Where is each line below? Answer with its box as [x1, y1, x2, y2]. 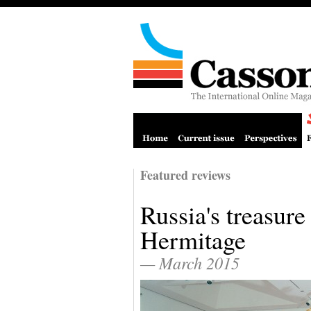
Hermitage [140, 223, 246, 256]
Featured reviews [140, 166, 230, 184]
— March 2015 [140, 251, 239, 274]
